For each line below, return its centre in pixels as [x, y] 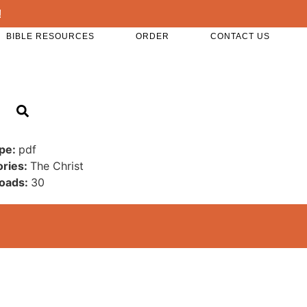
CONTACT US [241, 36]
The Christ [57, 165]
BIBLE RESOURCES [51, 36]
